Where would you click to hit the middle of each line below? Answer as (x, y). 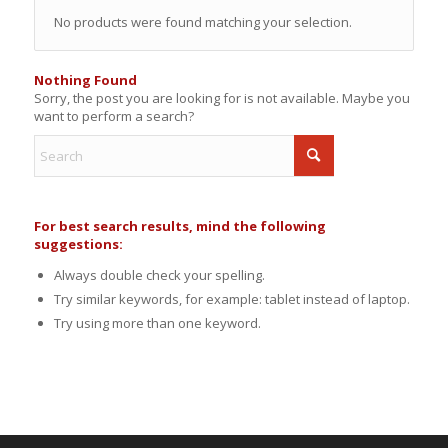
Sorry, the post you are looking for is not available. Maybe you (221, 98)
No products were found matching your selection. (202, 22)
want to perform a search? (113, 116)
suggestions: (78, 244)
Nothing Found (85, 80)
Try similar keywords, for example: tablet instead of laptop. (231, 299)
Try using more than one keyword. (157, 323)
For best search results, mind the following (179, 226)
